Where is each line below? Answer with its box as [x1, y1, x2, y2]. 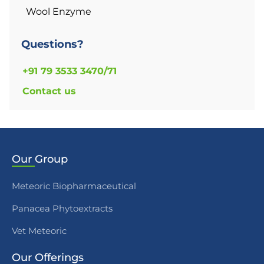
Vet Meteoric [12, 225, 67, 237]
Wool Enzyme [26, 6, 91, 18]
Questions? [21, 38, 84, 51]
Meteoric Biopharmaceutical [12, 180, 136, 192]
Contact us [22, 85, 76, 97]
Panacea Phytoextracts [12, 203, 113, 214]
